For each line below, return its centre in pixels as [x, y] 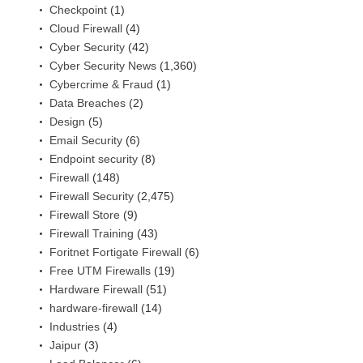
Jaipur [65, 345]
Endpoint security [94, 158]
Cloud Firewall [86, 28]
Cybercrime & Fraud [101, 84]
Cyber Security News [103, 65]
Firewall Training [92, 233]
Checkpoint [78, 9]
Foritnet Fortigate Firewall [115, 252]
